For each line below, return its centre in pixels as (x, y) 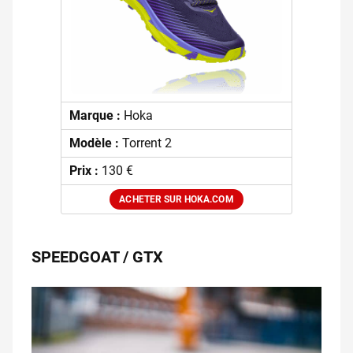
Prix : (85, 171)
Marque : (96, 116)
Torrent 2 (147, 143)
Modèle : (95, 143)
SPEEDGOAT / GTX (97, 257)
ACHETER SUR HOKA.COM (176, 200)
